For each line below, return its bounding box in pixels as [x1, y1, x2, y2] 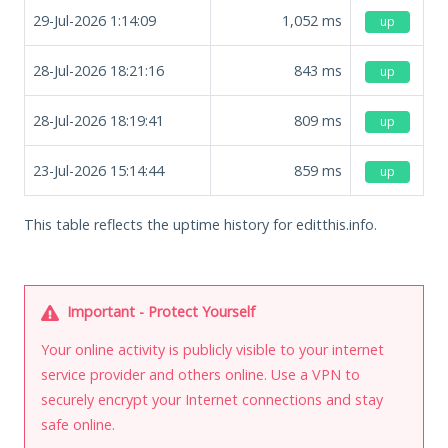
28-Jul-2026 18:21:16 [33, 60, 164, 80]
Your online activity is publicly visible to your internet [41, 339, 384, 359]
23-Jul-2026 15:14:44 [33, 160, 164, 180]
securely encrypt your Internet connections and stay [41, 389, 383, 409]
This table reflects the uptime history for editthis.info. [24, 214, 377, 234]
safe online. [41, 414, 115, 434]
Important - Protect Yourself [63, 301, 255, 321]
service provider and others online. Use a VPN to [41, 364, 360, 384]
